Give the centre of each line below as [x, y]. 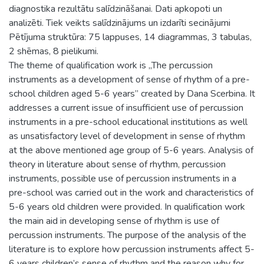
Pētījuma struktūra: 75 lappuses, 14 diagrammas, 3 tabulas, [130, 37]
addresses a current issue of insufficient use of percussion [126, 108]
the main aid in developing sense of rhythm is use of [114, 221]
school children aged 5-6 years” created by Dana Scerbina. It [132, 93]
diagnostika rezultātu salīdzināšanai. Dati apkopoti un [115, 9]
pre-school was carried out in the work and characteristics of [131, 192]
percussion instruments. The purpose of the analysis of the [128, 235]
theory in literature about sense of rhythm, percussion [117, 164]
